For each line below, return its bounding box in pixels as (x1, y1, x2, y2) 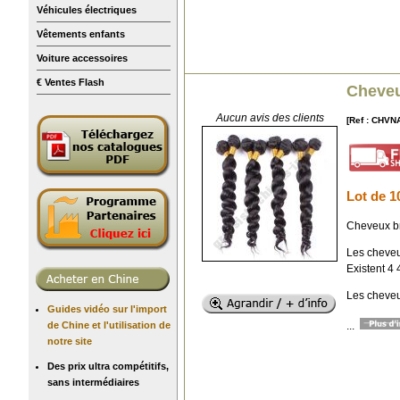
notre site (47, 335, 92, 346)
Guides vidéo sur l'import (47, 303, 167, 314)
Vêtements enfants (37, 28, 125, 39)
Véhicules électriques (37, 4, 137, 15)
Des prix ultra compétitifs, (47, 360, 169, 371)
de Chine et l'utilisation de (47, 319, 171, 330)
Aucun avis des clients (215, 111, 324, 124)
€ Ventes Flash (37, 76, 104, 87)
